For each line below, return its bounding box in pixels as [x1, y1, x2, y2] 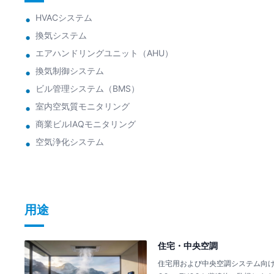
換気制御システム [35, 65, 104, 76]
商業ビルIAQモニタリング [35, 118, 136, 129]
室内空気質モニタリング [35, 100, 130, 111]
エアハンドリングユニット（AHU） [35, 47, 173, 58]
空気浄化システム [35, 136, 104, 147]
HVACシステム [35, 12, 92, 23]
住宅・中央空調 [158, 240, 218, 251]
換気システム [35, 29, 87, 40]
